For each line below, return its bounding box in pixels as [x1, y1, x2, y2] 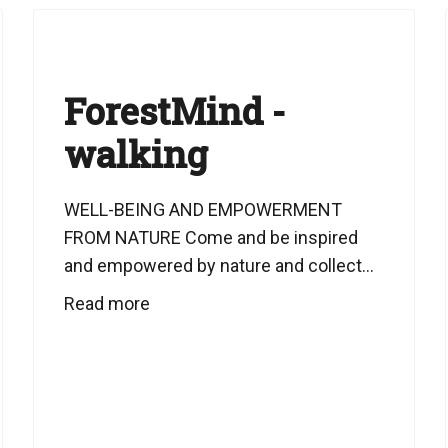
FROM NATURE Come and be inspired [64, 227, 359, 248]
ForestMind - [64, 87, 286, 135]
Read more [64, 293, 151, 314]
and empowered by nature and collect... [64, 255, 375, 276]
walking [64, 130, 209, 178]
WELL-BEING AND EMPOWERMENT [64, 199, 343, 220]
